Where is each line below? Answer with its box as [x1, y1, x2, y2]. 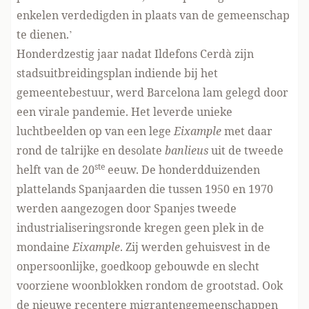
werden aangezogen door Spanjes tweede [17, 201, 237, 216]
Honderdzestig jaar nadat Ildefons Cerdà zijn [17, 46, 254, 61]
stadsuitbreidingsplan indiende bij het [17, 66, 218, 81]
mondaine [17, 239, 72, 255]
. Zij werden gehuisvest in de [120, 239, 270, 255]
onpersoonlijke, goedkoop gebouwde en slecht [17, 259, 259, 274]
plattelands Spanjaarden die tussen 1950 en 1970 [17, 181, 273, 197]
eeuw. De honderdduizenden [105, 162, 260, 177]
